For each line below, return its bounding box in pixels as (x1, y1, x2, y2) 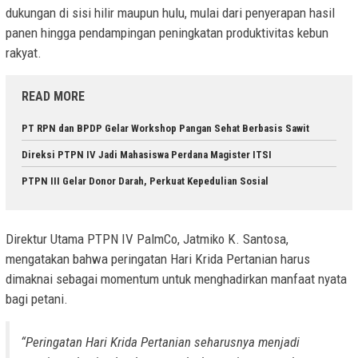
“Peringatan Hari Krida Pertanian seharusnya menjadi (21, 333, 300, 350)
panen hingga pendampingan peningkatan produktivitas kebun (6, 25, 328, 42)
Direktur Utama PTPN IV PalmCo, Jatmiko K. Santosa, (6, 230, 288, 247)
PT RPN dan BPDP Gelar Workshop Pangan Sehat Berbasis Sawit (22, 122, 309, 135)
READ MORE (22, 89, 85, 105)
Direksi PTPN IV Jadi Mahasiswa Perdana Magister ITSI (22, 149, 272, 161)
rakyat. (6, 45, 42, 62)
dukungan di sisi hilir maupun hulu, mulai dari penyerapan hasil (6, 5, 335, 22)
